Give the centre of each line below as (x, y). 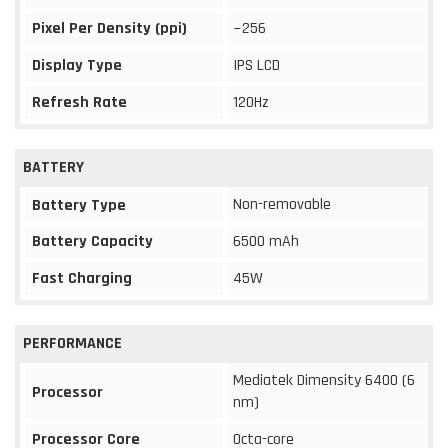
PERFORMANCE (72, 343)
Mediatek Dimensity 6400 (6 (324, 380)
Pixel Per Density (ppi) (109, 28)
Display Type (77, 65)
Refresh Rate (79, 102)
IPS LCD (256, 65)
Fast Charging (82, 278)
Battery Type (79, 205)
